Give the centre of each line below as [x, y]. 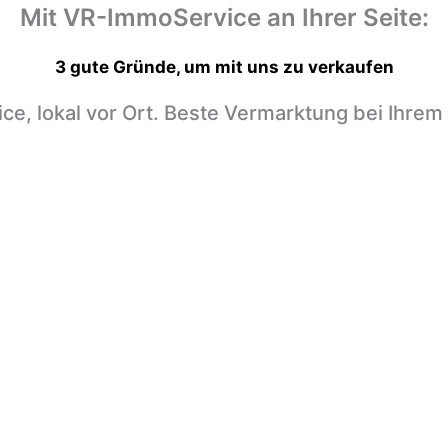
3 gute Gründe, [119, 67]
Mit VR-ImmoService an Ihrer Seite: [224, 17]
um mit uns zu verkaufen [288, 67]
